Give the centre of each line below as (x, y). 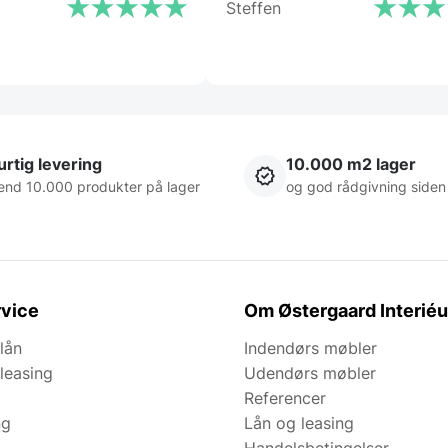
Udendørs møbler (310, 373)
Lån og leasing (299, 423)
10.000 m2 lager (351, 164)
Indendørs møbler (310, 348)
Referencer (285, 398)
